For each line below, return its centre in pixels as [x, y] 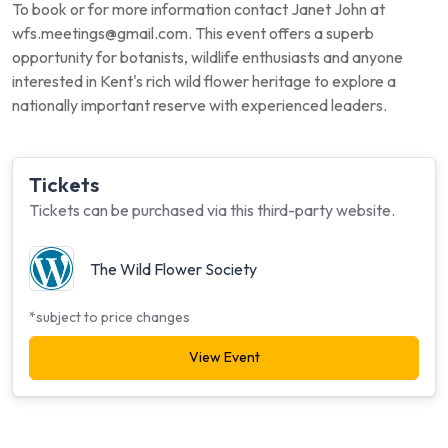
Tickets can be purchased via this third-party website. [212, 210]
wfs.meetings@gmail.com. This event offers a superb [193, 33]
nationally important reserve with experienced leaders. [199, 105]
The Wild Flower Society [173, 268]
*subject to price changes [109, 317]
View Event [224, 357]
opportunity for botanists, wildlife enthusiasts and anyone [207, 57]
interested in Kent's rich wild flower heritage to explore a [204, 81]
